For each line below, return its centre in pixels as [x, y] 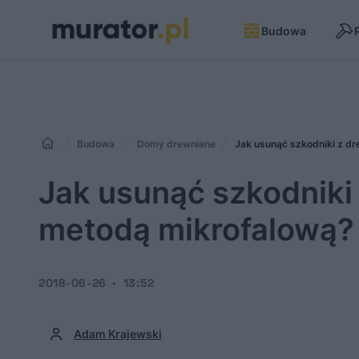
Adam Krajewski [118, 334]
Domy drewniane [176, 144]
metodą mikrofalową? [196, 229]
